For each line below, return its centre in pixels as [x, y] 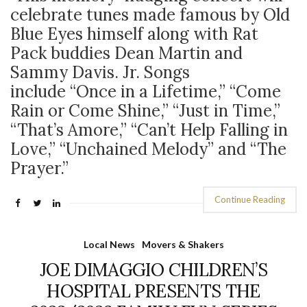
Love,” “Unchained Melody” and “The [148, 149]
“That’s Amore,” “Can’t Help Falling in [149, 130]
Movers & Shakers [183, 244]
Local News [109, 244]
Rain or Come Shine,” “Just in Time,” [145, 111]
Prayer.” [39, 168]
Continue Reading [250, 199]
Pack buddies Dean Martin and [126, 53]
